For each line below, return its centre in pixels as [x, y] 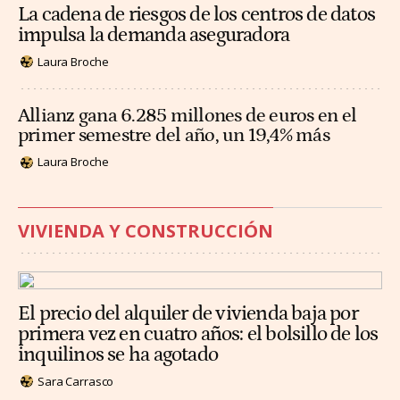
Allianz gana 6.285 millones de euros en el [187, 116]
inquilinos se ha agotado [118, 355]
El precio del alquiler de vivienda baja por [188, 314]
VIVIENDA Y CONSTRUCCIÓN [146, 230]
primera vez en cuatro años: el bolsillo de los [198, 335]
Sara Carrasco [76, 381]
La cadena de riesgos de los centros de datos [197, 15]
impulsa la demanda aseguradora [154, 36]
